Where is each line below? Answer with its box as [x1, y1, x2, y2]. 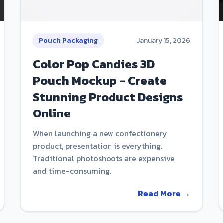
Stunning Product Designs [33, 88, 183, 106]
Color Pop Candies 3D [33, 55, 155, 73]
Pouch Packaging [39, 35, 98, 46]
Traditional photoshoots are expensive [33, 152, 175, 165]
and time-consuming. [33, 165, 111, 177]
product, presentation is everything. [33, 140, 163, 152]
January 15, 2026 [136, 35, 190, 46]
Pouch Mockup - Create [33, 72, 167, 90]
